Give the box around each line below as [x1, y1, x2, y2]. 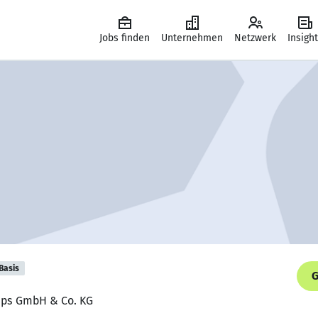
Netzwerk [234, 32, 276, 44]
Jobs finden [99, 32, 150, 44]
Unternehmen [161, 32, 223, 44]
